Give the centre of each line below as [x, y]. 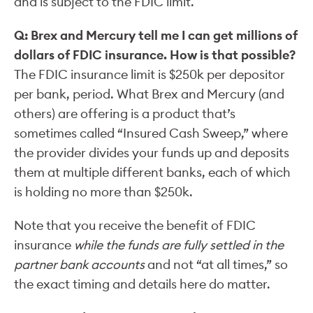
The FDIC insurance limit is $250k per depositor [150, 74]
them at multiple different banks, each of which [152, 172]
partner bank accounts [79, 264]
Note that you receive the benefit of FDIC [135, 225]
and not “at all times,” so [216, 264]
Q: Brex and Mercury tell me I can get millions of [156, 35]
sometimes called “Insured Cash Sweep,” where [151, 133]
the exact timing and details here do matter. [142, 284]
